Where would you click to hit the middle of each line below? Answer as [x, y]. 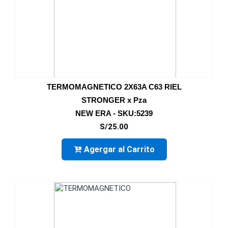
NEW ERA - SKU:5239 [114, 113]
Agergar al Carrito [119, 149]
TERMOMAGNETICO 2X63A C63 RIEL [114, 87]
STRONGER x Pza [114, 100]
